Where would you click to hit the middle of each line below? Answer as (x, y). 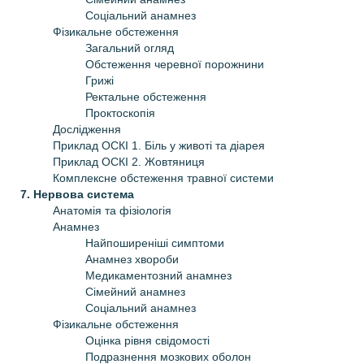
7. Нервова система (77, 194)
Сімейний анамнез (135, 291)
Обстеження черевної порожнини (175, 64)
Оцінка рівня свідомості (147, 340)
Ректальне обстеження (146, 96)
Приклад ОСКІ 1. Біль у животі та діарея (159, 145)
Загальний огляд (130, 48)
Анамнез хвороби (132, 259)
